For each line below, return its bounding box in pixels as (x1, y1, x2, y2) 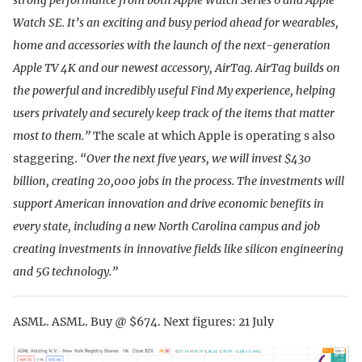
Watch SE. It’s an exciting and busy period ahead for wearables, (13, 15, 339, 30)
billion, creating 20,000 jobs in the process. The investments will (13, 173, 344, 188)
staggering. (13, 150, 80, 166)
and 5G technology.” (13, 263, 118, 279)
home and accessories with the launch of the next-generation (13, 37, 330, 53)
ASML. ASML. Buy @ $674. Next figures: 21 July (13, 314, 274, 329)
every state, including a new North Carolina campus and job (13, 218, 320, 234)
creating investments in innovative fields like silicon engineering (13, 241, 343, 256)
